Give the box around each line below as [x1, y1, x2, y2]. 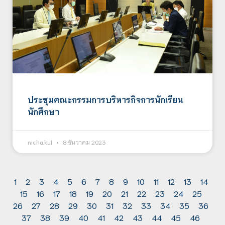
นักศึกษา [28, 105, 59, 117]
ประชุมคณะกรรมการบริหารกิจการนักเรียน [28, 93, 183, 104]
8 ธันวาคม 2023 [61, 138, 105, 146]
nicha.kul [28, 138, 54, 146]
